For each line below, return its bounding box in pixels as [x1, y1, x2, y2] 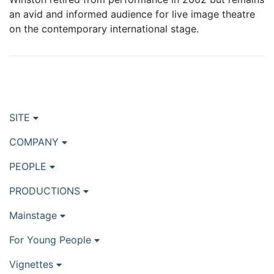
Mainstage [9, 209, 60, 222]
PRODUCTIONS [9, 185, 83, 198]
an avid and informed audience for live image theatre [9, 8, 255, 21]
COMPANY [9, 136, 62, 149]
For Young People [9, 234, 94, 246]
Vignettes [9, 258, 56, 271]
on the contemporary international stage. [9, 23, 199, 35]
